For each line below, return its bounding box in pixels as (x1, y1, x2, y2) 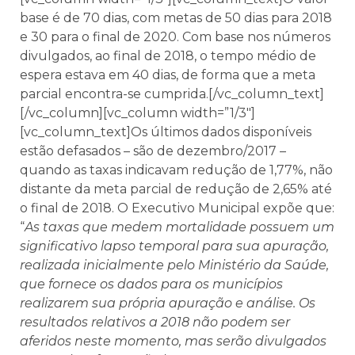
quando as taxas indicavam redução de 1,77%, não (20, 162, 333, 178)
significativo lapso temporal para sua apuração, (20, 239, 329, 254)
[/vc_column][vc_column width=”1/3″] (20, 105, 255, 121)
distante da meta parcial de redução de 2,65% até (20, 181, 332, 197)
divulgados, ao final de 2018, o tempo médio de (20, 48, 316, 64)
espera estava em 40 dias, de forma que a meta (20, 67, 315, 83)
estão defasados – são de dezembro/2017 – (20, 143, 286, 159)
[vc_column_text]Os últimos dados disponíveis (20, 124, 311, 140)
